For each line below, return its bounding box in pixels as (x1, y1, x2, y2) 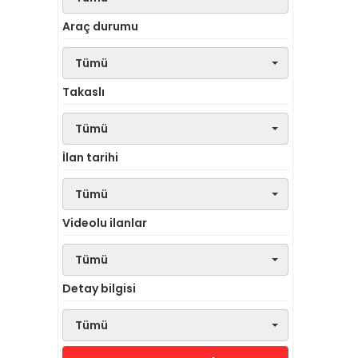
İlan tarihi (62, 149, 118, 165)
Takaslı (62, 84, 105, 100)
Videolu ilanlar (62, 215, 147, 231)
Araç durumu (62, 18, 138, 34)
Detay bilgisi (62, 280, 136, 296)
